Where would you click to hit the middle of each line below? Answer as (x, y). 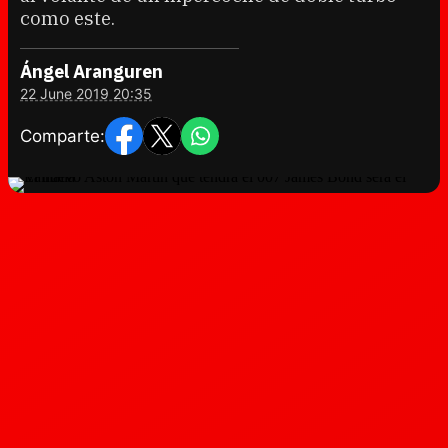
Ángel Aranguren (91, 71)
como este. (67, 18)
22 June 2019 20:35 (86, 93)
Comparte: (62, 135)
